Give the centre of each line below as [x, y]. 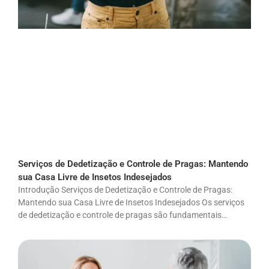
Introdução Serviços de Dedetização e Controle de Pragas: [125, 189]
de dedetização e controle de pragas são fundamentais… [122, 215]
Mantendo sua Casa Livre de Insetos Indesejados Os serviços [131, 202]
